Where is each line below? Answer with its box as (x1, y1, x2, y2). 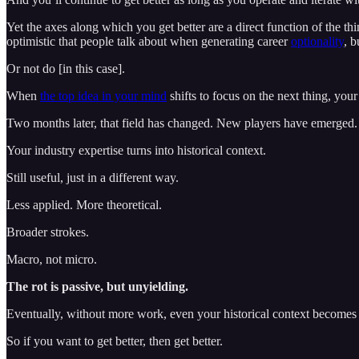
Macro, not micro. (6, 252, 97, 266)
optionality (291, 34, 344, 48)
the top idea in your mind (40, 88, 167, 103)
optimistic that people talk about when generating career (6, 34, 291, 48)
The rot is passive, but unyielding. (6, 279, 188, 293)
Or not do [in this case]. (6, 61, 125, 75)
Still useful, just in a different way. (6, 170, 179, 184)
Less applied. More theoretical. (6, 197, 162, 212)
